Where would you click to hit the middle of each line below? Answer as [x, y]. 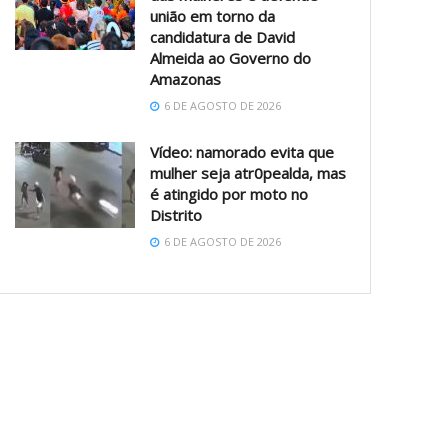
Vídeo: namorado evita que [242, 151]
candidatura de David [223, 36]
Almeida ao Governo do [231, 57]
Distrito [176, 214]
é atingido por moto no [229, 193]
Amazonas [192, 78]
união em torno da [213, 15]
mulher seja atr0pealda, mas [248, 172]
